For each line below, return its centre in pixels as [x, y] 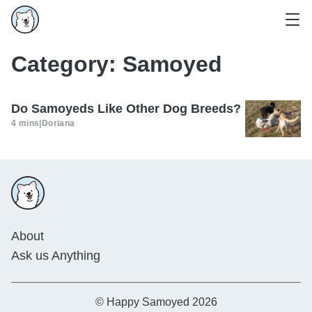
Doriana [58, 123]
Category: [67, 64]
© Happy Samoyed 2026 [156, 302]
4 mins [25, 123]
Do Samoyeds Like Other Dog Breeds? [126, 109]
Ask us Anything [56, 256]
